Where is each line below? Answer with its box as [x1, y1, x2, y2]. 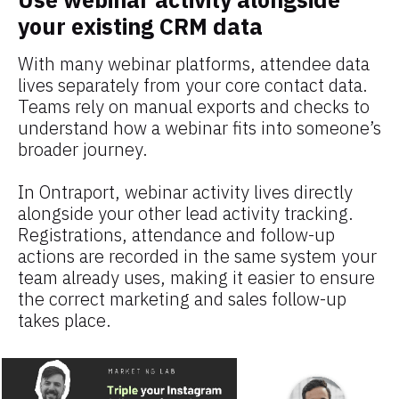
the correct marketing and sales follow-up [18, 286, 346, 311]
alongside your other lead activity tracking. [18, 200, 354, 225]
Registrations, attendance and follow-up [18, 222, 335, 247]
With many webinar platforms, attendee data [18, 51, 370, 76]
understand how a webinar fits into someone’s [18, 115, 381, 140]
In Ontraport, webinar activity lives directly [18, 179, 353, 204]
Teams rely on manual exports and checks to [18, 94, 370, 118]
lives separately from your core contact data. [18, 72, 368, 97]
